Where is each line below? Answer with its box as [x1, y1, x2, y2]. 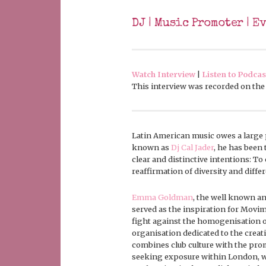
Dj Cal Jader [171, 142, 214, 153]
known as [132, 142, 171, 153]
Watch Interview [132, 69, 195, 80]
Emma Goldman [132, 192, 193, 202]
